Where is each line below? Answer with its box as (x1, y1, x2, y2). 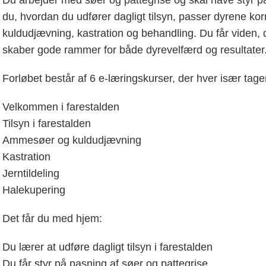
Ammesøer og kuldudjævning (2, 134, 142, 146)
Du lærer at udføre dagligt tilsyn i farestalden (2, 241, 213, 253)
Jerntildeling (2, 167, 60, 179)
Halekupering (2, 184, 66, 196)
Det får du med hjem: (2, 213, 103, 224)
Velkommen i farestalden (2, 101, 120, 113)
